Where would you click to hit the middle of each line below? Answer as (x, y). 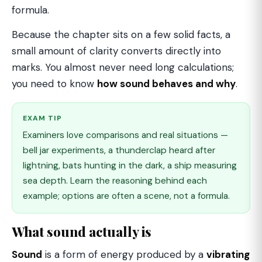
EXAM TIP (42, 118)
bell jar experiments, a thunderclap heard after (119, 150)
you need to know (54, 84)
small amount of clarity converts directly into (116, 51)
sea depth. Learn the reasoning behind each (115, 181)
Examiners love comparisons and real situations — (125, 135)
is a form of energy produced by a (124, 254)
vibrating (228, 254)
